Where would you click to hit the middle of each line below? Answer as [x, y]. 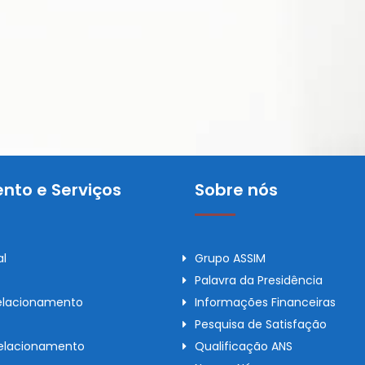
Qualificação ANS [244, 346]
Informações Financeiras [265, 302]
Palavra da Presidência [259, 280]
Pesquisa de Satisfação [261, 324]
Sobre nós [236, 190]
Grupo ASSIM [230, 258]
